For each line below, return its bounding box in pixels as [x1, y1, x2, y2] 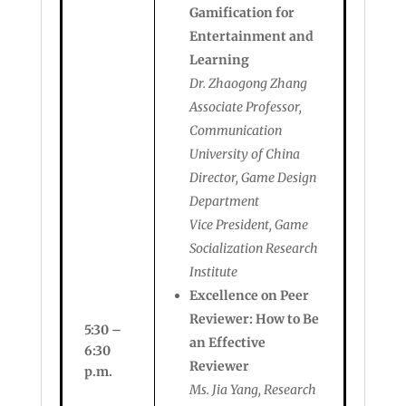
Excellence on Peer [188, 287, 309, 304]
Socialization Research [188, 240, 318, 256]
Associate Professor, [188, 99, 302, 115]
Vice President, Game [188, 217, 308, 233]
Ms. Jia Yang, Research [188, 382, 316, 398]
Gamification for [188, 5, 295, 21]
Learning [188, 52, 249, 68]
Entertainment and [188, 28, 314, 44]
